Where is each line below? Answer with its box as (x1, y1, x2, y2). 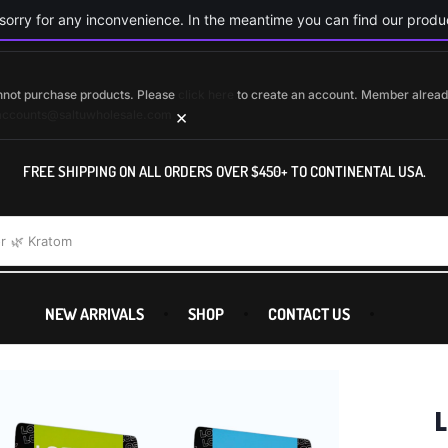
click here (178, 87, 234, 102)
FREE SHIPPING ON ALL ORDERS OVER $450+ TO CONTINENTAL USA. (22, 162, 426, 181)
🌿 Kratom (10, 233, 72, 249)
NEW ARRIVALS (45, 304, 145, 324)
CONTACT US (268, 304, 351, 324)
